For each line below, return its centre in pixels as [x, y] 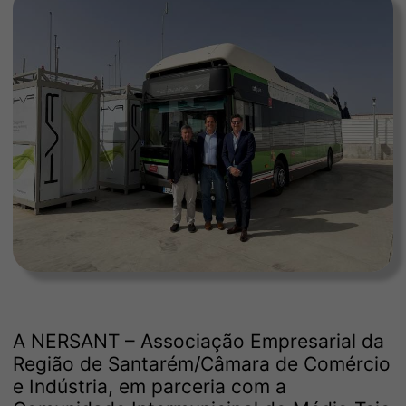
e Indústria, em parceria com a [150, 387]
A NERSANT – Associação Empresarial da [198, 342]
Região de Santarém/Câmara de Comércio [202, 364]
